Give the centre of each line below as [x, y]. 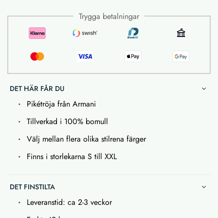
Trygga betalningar [109, 16]
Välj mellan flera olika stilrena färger [86, 139]
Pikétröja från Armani [61, 104]
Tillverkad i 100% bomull [67, 121]
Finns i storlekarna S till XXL [72, 156]
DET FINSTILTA [32, 187]
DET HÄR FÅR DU [37, 88]
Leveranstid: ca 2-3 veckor [69, 202]
